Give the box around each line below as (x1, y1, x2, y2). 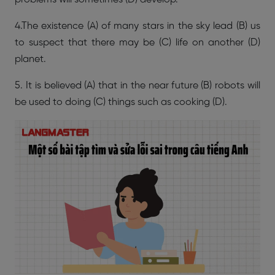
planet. (15, 54, 46, 64)
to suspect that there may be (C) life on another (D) (15, 37, 260, 48)
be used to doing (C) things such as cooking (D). (15, 97, 227, 107)
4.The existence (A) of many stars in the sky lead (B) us (15, 21, 260, 31)
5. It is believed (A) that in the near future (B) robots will (15, 80, 260, 91)
